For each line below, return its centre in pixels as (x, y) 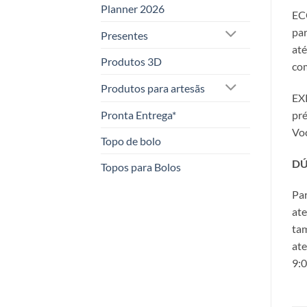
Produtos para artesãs (153, 88)
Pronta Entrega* (138, 115)
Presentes (124, 35)
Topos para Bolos (141, 167)
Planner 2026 (133, 8)
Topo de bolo (131, 141)
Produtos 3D (131, 62)
